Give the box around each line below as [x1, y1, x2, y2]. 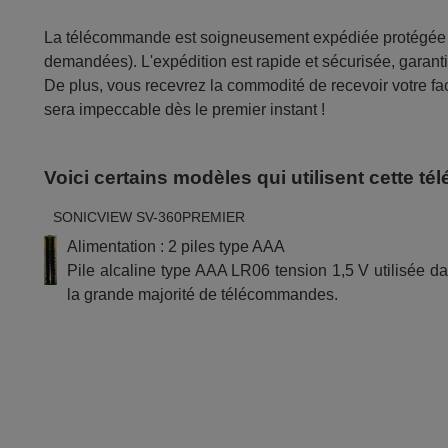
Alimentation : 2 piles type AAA [67, 237, 286, 255]
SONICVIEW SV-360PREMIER [53, 208, 246, 225]
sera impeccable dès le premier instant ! [44, 101, 326, 119]
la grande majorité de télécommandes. [67, 285, 339, 303]
